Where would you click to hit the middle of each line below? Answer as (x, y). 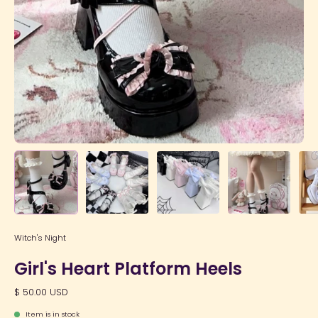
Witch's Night (40, 237)
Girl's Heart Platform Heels (128, 268)
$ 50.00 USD (41, 292)
